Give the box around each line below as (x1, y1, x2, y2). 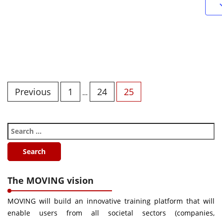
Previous (15, 85, 51, 98)
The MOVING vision (7, 174, 94, 186)
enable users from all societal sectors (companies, (7, 208, 215, 218)
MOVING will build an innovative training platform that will (7, 196, 215, 206)
